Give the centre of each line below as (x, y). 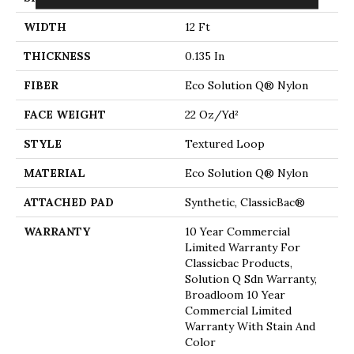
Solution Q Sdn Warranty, (251, 279)
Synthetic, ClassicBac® (245, 202)
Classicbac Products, (239, 263)
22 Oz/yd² (212, 114)
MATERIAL (55, 173)
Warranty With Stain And (250, 326)
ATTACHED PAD (69, 202)
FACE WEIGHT (65, 114)
